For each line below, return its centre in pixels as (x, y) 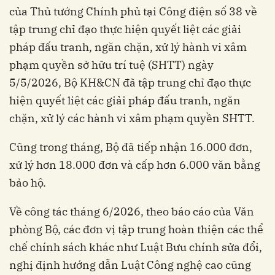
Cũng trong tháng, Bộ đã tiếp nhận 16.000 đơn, (131, 147)
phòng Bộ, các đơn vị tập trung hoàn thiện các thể (136, 229)
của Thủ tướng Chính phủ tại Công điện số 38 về (133, 11)
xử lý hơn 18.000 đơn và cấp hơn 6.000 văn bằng (135, 165)
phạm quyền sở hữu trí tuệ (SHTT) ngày (111, 64)
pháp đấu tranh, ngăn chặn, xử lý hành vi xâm (128, 47)
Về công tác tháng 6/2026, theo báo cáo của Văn (132, 211)
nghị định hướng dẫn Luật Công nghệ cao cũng (130, 265)
